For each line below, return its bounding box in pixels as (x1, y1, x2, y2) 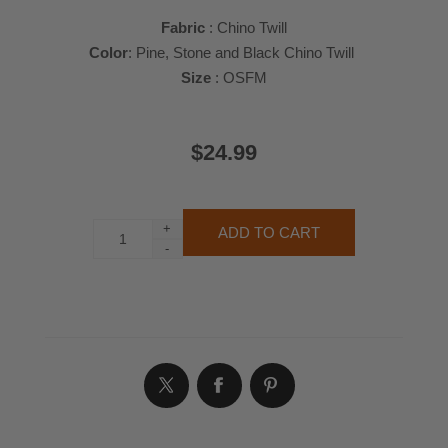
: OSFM (210, 69, 267, 87)
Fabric (160, 19, 205, 37)
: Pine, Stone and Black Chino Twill (128, 44, 359, 62)
